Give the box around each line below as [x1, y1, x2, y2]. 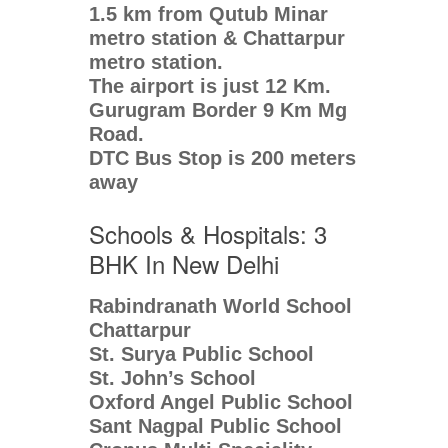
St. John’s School [89, 367, 256, 390]
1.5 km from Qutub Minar [89, 3, 328, 26]
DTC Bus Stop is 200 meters [89, 147, 356, 170]
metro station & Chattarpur [89, 27, 345, 50]
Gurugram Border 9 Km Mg [89, 99, 347, 122]
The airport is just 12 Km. [89, 75, 331, 98]
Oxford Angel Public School [89, 391, 353, 414]
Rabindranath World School [89, 295, 352, 318]
